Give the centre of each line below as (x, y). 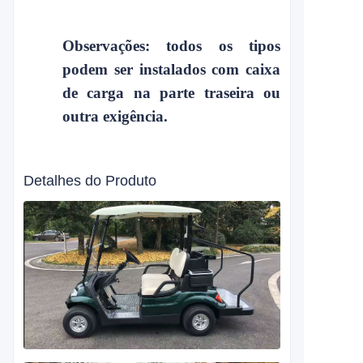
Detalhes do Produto (90, 181)
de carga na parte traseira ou (171, 93)
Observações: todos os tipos (171, 46)
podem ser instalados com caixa (171, 69)
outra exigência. (115, 116)
